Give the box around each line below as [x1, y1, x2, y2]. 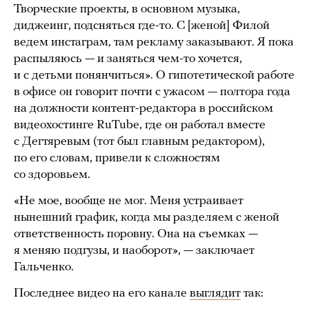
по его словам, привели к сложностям [14, 151, 220, 165]
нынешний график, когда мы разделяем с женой [14, 210, 279, 224]
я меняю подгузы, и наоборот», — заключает [14, 243, 255, 257]
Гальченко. [14, 260, 74, 274]
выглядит [190, 286, 241, 300]
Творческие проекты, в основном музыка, [14, 2, 240, 16]
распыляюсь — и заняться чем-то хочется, [14, 52, 242, 66]
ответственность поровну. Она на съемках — [14, 227, 258, 241]
